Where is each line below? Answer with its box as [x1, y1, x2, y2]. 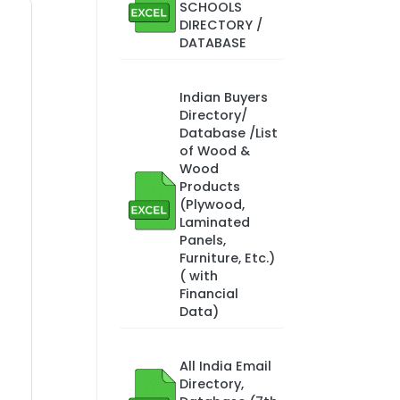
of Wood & [179, 142, 250, 160]
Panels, [179, 231, 226, 249]
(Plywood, [179, 196, 245, 213]
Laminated [179, 213, 250, 231]
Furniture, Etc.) [179, 249, 275, 267]
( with [179, 267, 218, 285]
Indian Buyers [179, 88, 268, 106]
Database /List [179, 124, 278, 142]
